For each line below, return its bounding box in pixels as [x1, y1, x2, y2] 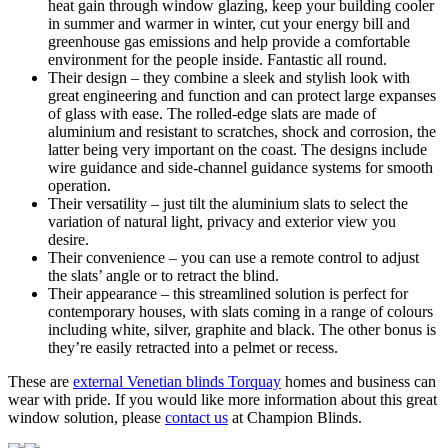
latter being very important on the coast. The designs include [48, 140, 427, 158]
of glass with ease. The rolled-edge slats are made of [48, 104, 376, 122]
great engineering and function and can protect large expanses [48, 86, 436, 104]
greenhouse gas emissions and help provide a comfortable [48, 32, 410, 50]
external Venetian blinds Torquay [73, 372, 281, 390]
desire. [48, 230, 89, 248]
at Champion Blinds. [228, 408, 362, 426]
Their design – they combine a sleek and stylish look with [48, 68, 410, 86]
